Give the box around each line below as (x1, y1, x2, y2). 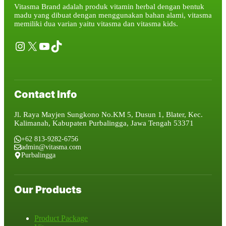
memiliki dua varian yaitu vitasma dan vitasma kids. (14, 19, 178, 28)
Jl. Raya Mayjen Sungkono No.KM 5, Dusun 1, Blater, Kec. (14, 110, 203, 119)
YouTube (38, 39, 82, 52)
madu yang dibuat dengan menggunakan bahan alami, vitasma (14, 11, 212, 19)
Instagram (14, 39, 63, 52)
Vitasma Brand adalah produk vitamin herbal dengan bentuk (14, 2, 204, 11)
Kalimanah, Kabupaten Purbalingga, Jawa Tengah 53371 (14, 119, 194, 128)
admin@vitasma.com (21, 143, 81, 151)
